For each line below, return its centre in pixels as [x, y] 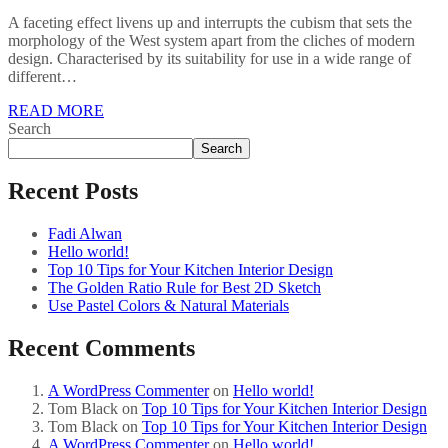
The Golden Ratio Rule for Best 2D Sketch [184, 288]
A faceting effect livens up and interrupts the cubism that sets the [210, 22]
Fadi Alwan [85, 234]
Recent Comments [101, 348]
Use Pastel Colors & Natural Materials [168, 306]
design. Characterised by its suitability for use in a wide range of [209, 58]
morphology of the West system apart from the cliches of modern [211, 40]
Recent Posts [73, 191]
